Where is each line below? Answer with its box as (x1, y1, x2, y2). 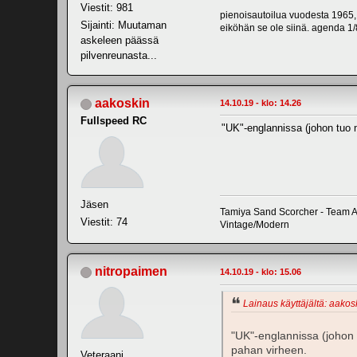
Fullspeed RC (80, 114, 147, 127)
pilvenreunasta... (80, 49, 157, 61)
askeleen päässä (80, 33, 159, 46)
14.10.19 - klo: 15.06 (220, 266, 301, 277)
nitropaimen (95, 264, 167, 278)
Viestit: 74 (80, 215, 127, 228)
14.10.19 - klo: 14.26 (220, 97, 301, 108)
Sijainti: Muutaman (80, 18, 167, 31)
